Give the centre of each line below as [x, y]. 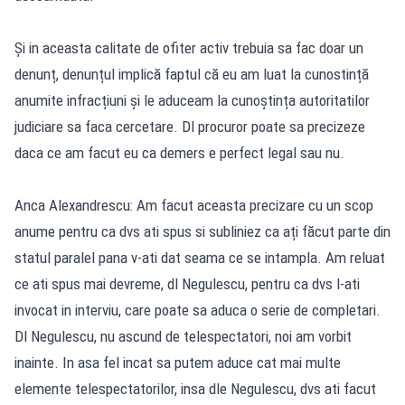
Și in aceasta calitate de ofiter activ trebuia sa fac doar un [189, 47]
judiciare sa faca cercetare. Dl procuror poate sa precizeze [190, 126]
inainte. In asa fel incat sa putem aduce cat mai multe [178, 362]
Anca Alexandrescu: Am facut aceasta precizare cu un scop [194, 205]
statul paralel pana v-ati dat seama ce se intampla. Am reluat [200, 257]
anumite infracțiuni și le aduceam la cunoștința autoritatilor [192, 100]
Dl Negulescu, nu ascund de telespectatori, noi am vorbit [183, 336]
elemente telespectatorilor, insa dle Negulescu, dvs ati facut [195, 388]
